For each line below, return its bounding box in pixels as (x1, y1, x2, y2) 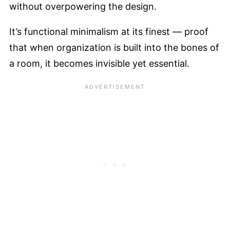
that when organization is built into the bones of (9, 42, 219, 53)
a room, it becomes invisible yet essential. (9, 57, 189, 69)
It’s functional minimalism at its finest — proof (9, 26, 208, 37)
